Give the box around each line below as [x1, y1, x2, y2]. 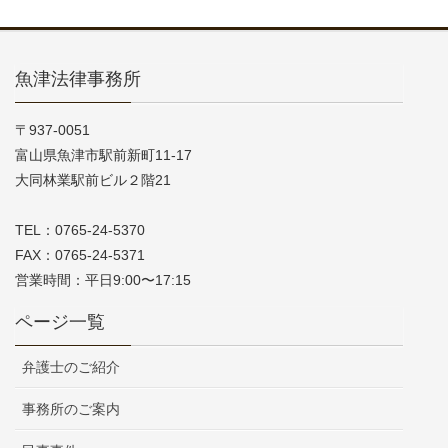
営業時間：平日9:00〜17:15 [15, 272, 191, 289]
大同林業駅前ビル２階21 [15, 172, 171, 189]
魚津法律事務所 [15, 69, 141, 90]
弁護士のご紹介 [22, 359, 120, 376]
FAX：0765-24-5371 [15, 247, 145, 264]
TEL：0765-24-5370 [15, 222, 145, 239]
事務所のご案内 [22, 401, 120, 418]
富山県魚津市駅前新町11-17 [15, 147, 192, 164]
